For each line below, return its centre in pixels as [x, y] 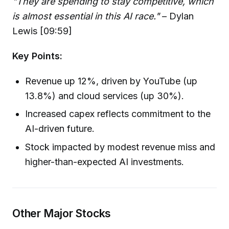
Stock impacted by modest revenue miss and [120, 147]
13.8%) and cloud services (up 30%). [105, 96]
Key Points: [37, 56]
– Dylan [177, 16]
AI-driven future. [60, 129]
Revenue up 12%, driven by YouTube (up [111, 81]
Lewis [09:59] [42, 31]
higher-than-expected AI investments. [105, 162]
